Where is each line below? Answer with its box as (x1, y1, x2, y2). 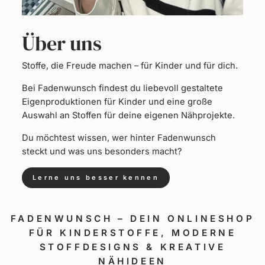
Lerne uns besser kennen (33, 173, 159, 182)
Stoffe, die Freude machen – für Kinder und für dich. (22, 60, 238, 71)
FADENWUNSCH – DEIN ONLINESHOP (10, 212, 255, 224)
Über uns (22, 29, 102, 57)
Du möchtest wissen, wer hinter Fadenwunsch (22, 132, 216, 143)
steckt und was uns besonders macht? (22, 146, 182, 157)
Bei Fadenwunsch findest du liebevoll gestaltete (22, 82, 223, 93)
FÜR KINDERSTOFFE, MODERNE (28, 227, 237, 238)
